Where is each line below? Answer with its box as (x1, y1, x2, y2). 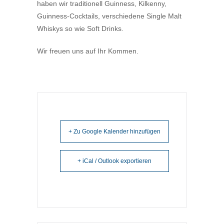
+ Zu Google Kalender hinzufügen (68, 128, 160, 135)
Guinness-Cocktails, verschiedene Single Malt (37, 12, 181, 20)
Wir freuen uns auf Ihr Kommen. (37, 47, 138, 55)
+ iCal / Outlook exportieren (77, 157, 151, 164)
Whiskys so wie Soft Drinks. (37, 24, 123, 32)
